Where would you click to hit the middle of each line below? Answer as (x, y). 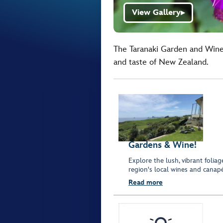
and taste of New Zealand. (161, 62)
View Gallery (156, 13)
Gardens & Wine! (163, 145)
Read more (146, 183)
